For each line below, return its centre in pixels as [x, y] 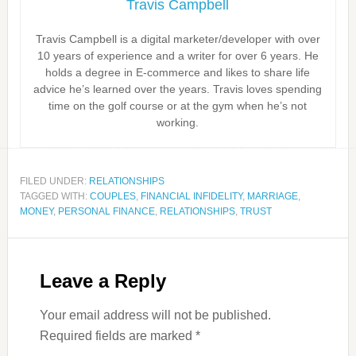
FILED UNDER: [54, 181]
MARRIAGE [272, 196]
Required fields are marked [117, 336]
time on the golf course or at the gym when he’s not [178, 106]
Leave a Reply [103, 281]
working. [178, 122]
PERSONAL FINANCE [106, 211]
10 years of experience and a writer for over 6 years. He [178, 56]
